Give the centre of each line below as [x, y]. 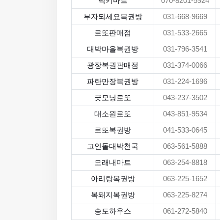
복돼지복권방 [113, 195]
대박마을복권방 [113, 49]
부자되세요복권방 [113, 17]
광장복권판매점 [113, 65]
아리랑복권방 [113, 179]
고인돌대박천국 [113, 146]
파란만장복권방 [113, 82]
